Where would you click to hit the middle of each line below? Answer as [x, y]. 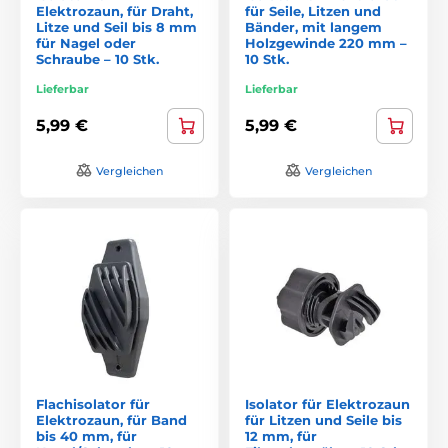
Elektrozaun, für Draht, [114, 10]
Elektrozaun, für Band [111, 419]
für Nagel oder [86, 42]
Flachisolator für [93, 403]
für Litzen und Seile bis [323, 419]
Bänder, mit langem [313, 26]
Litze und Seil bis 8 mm [116, 26]
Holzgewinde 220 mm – [326, 42]
